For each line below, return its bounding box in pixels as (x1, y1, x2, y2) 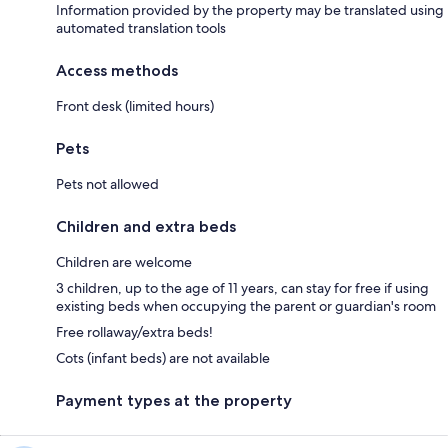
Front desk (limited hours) (56, 96, 214, 115)
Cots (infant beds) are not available (56, 348, 270, 367)
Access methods (56, 60, 178, 80)
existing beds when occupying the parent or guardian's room (56, 296, 436, 315)
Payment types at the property (56, 390, 292, 410)
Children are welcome (56, 252, 192, 271)
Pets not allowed (56, 174, 159, 193)
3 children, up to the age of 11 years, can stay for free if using (56, 278, 429, 297)
